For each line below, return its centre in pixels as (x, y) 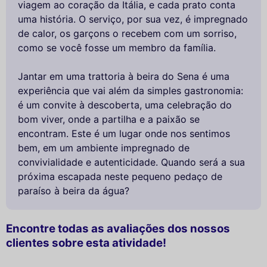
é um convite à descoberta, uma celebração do (125, 105)
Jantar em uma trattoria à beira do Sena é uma (124, 76)
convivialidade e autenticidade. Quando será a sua (131, 162)
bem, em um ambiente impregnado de (104, 148)
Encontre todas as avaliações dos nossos (118, 228)
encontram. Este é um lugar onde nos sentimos (124, 133)
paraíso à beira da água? (74, 190)
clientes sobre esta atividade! (86, 243)
